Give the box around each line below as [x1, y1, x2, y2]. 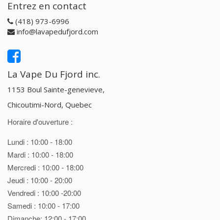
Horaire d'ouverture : [7, 116, 73, 127]
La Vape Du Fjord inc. [7, 68, 100, 81]
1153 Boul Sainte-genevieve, [7, 84, 107, 94]
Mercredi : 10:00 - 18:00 [7, 162, 83, 172]
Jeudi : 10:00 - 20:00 [7, 174, 72, 185]
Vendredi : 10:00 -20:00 [7, 187, 81, 198]
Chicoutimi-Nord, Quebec [7, 100, 92, 110]
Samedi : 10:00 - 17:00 [7, 200, 80, 211]
